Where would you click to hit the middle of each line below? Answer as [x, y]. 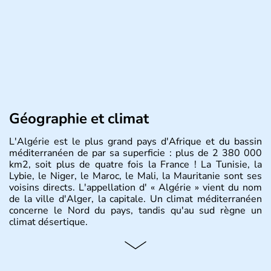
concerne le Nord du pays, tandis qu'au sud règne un [135, 211]
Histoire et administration [94, 246]
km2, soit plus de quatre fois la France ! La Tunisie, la [135, 165]
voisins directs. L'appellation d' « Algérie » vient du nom [135, 188]
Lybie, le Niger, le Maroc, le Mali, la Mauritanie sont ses [135, 176]
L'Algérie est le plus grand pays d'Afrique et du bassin [135, 142]
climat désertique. [48, 222]
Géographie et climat [79, 119]
